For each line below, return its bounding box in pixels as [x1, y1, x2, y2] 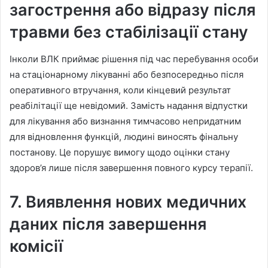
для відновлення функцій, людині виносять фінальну [10, 130, 238, 142]
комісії [10, 236, 63, 256]
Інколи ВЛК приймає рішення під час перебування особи [10, 53, 258, 65]
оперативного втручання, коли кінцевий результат [10, 84, 231, 96]
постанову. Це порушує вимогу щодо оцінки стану [10, 146, 230, 158]
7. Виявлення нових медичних [10, 191, 246, 212]
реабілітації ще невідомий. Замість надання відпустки [10, 99, 248, 111]
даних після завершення [10, 214, 206, 234]
